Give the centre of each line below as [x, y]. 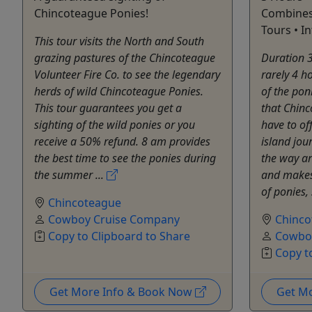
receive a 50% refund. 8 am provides [122, 141]
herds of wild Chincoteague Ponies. [119, 91]
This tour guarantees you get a [108, 108]
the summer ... [70, 174]
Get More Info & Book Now [122, 291]
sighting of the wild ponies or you [115, 124]
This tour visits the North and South [119, 41]
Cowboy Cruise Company [114, 219]
